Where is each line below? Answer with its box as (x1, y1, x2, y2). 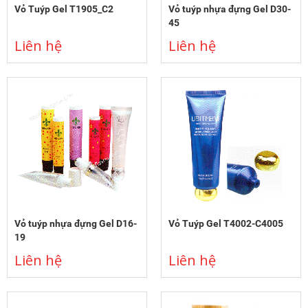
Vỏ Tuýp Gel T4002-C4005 (168, 218, 283, 230)
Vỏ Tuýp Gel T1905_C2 (14, 3, 113, 15)
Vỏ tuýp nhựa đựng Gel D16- (14, 218, 137, 230)
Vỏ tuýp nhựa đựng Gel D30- (168, 3, 291, 15)
